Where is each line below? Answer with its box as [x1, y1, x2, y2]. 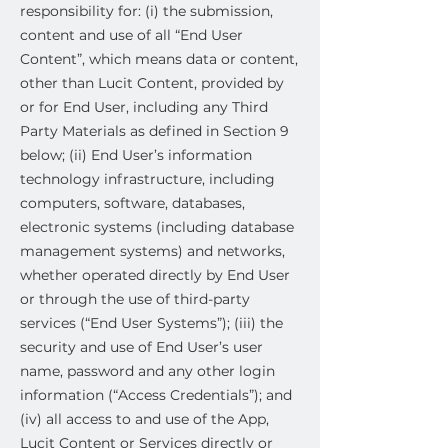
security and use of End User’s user [20, 338, 263, 356]
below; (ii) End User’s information [20, 146, 252, 164]
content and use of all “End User [20, 26, 243, 44]
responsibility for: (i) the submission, [20, 2, 273, 20]
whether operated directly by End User [20, 266, 290, 284]
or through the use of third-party [20, 290, 250, 308]
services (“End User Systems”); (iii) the [20, 314, 283, 332]
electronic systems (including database [20, 218, 294, 236]
